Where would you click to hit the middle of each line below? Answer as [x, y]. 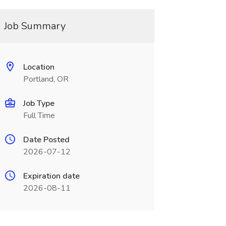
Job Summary [35, 26]
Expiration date [51, 176]
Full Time [39, 116]
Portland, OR [46, 79]
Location [39, 67]
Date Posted [46, 140]
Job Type [39, 103]
